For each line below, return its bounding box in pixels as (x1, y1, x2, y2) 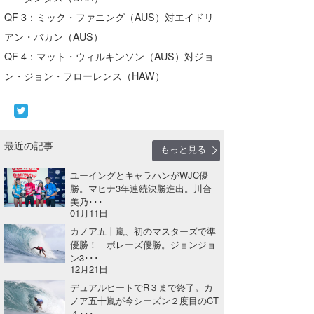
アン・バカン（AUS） (4, 29, 104, 43)
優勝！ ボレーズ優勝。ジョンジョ (70, 237, 217, 251)
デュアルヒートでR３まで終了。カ (70, 280, 214, 294)
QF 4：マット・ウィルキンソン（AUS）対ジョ (4, 48, 214, 63)
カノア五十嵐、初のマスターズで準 (70, 224, 217, 238)
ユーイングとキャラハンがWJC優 (70, 168, 209, 182)
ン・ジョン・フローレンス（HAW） (4, 68, 165, 83)
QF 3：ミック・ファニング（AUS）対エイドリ (4, 9, 214, 24)
